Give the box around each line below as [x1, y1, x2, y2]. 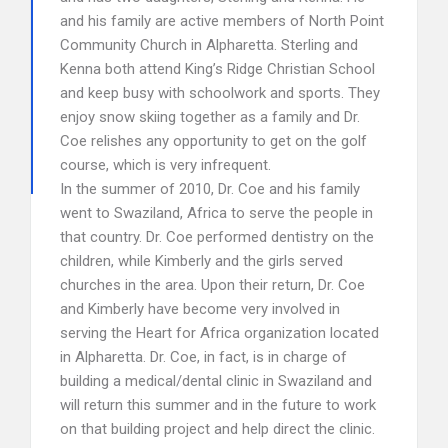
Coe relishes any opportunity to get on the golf [60, 132, 367, 150]
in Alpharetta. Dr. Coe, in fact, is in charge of [60, 348, 347, 366]
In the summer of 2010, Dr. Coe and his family [60, 180, 360, 198]
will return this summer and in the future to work [60, 396, 376, 414]
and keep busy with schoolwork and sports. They [60, 84, 380, 102]
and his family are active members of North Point [60, 12, 384, 30]
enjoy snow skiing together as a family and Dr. [60, 108, 360, 126]
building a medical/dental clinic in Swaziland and [60, 372, 372, 390]
